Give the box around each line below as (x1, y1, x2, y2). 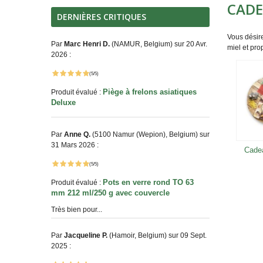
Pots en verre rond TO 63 (103, 178, 194, 187)
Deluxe (51, 98, 78, 107)
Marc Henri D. (64, 40, 110, 48)
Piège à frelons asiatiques (103, 87, 197, 96)
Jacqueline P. (64, 231, 107, 240)
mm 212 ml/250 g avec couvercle (51, 188, 172, 197)
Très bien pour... (51, 205, 102, 214)
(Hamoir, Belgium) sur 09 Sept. (107, 231, 207, 240)
